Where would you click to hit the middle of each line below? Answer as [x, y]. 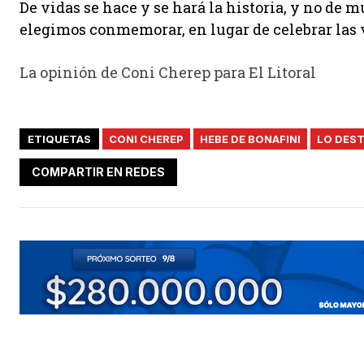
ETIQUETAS [59, 139]
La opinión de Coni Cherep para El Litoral [168, 73]
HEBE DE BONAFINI [250, 139]
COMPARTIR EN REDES [98, 171]
